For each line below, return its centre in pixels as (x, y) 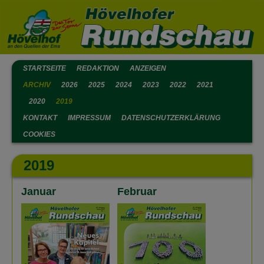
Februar (137, 192)
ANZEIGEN (148, 68)
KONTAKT (40, 118)
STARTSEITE (44, 68)
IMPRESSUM (89, 118)
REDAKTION (98, 68)
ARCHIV (37, 85)
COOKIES (39, 134)
